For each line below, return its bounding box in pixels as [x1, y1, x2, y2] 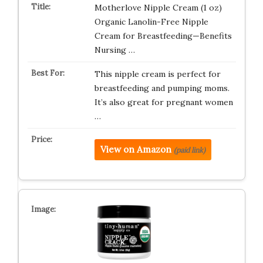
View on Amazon [100, 144, 171, 155]
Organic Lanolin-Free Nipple [94, 16, 208, 27]
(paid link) [173, 146, 205, 154]
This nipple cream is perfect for [94, 69, 221, 79]
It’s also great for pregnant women [94, 97, 233, 107]
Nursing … [94, 45, 135, 55]
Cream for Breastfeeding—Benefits [94, 31, 232, 41]
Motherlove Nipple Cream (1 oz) [94, 2, 222, 13]
